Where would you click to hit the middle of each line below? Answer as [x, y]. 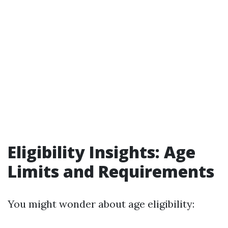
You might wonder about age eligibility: [101, 204]
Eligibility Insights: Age [102, 152]
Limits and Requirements [111, 171]
